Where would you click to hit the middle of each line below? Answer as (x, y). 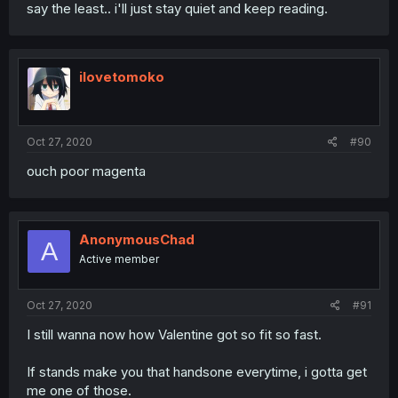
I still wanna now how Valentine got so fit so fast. (174, 334)
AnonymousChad (137, 239)
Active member (119, 259)
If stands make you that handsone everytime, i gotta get (197, 371)
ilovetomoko (122, 76)
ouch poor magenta (86, 171)
